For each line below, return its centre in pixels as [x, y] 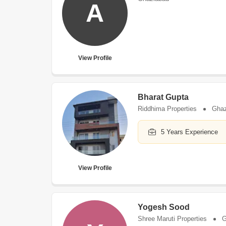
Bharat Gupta [163, 97]
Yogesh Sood [164, 207]
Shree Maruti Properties [172, 219]
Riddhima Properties [167, 109]
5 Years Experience [189, 132]
